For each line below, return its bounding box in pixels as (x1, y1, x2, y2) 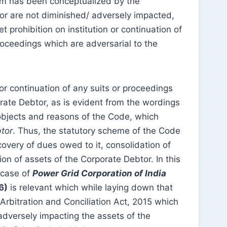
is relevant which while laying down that (8, 182, 173, 193)
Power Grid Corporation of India (32, 168, 166, 179)
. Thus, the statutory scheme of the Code (13, 126, 180, 136)
